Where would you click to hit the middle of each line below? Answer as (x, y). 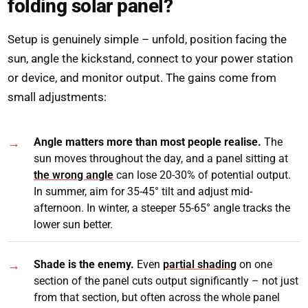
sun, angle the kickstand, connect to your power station (151, 58)
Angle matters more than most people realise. (148, 142)
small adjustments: (57, 97)
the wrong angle (74, 175)
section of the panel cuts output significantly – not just (166, 281)
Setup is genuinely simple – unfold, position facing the (147, 39)
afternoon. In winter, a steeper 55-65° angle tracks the (162, 208)
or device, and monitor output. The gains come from (142, 77)
